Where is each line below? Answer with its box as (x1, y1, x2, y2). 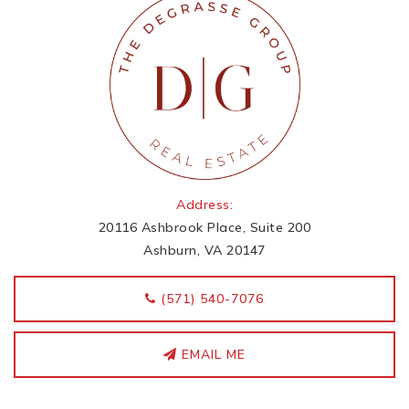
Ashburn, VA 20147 (143, 241, 266, 258)
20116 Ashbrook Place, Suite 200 (98, 218, 311, 236)
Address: (176, 195, 233, 213)
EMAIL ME (177, 345, 246, 363)
